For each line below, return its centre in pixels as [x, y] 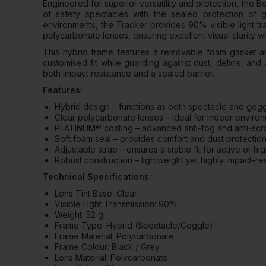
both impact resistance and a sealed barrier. [129, 73]
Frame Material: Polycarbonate [114, 236]
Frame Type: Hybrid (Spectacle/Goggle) [134, 225]
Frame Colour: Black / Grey [107, 247]
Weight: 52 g [79, 215]
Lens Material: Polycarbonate [111, 257]
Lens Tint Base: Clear [96, 193]
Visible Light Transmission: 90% [116, 204]
